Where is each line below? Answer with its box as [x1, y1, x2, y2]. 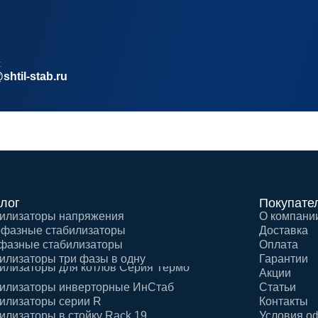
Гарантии [258, 253, 308, 265]
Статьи [259, 281, 296, 293]
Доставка [259, 224, 308, 236]
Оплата [259, 238, 298, 251]
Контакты [259, 295, 308, 307]
